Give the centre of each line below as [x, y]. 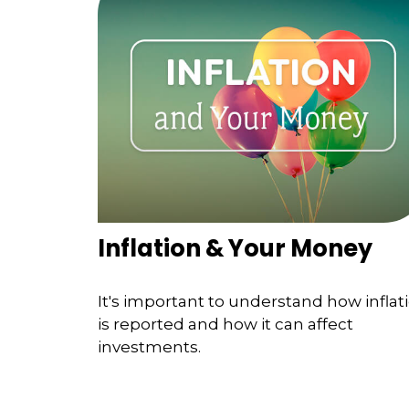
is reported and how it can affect [225, 324]
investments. [149, 346]
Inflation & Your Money [235, 249]
